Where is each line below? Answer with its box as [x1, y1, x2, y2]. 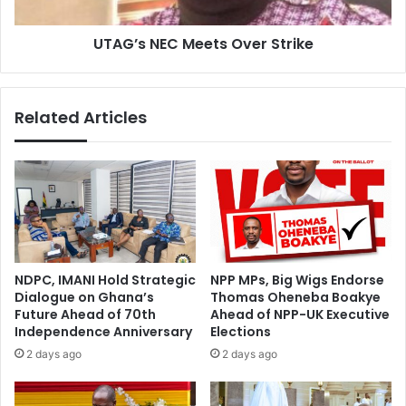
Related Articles [14, 105, 147, 129]
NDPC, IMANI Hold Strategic [14, 270, 196, 289]
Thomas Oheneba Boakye [210, 287, 381, 306]
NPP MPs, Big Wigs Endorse [210, 270, 384, 289]
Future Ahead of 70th [14, 304, 156, 324]
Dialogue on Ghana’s [14, 287, 154, 306]
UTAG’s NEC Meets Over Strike [92, 33, 314, 54]
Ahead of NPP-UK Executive [210, 304, 390, 324]
